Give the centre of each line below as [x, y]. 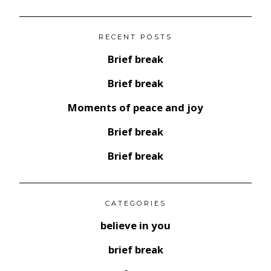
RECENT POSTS [135, 37]
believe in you [135, 226]
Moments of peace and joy [135, 108]
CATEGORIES [135, 203]
